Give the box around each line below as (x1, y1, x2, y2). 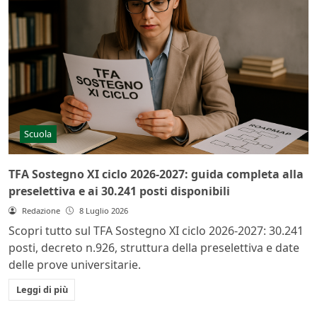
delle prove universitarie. (8, 257, 141, 273)
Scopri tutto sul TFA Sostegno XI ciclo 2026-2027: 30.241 (8, 223, 304, 239)
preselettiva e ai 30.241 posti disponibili (8, 183, 230, 200)
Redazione (21, 205, 60, 217)
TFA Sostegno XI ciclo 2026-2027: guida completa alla (8, 166, 304, 183)
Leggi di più (16, 282, 68, 296)
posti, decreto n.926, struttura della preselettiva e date (8, 240, 299, 256)
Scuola (24, 127, 52, 140)
